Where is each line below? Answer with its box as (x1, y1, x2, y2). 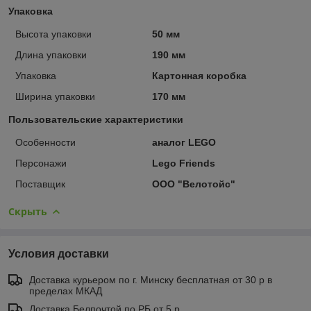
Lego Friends (151, 157, 215, 169)
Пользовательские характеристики (8, 113, 183, 125)
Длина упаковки (15, 49, 87, 60)
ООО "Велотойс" (151, 178, 235, 190)
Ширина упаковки (15, 90, 95, 102)
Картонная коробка (151, 69, 246, 81)
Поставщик (15, 178, 65, 190)
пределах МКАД (29, 285, 102, 296)
